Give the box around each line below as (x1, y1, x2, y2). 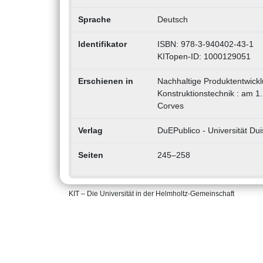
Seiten (77, 150, 103, 160)
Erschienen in (77, 76, 133, 86)
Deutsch (157, 15, 188, 25)
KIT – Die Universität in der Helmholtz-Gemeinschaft (69, 190, 234, 198)
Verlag (77, 126, 103, 136)
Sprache (77, 15, 111, 25)
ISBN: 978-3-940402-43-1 (157, 39, 254, 49)
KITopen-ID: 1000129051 (157, 52, 251, 62)
